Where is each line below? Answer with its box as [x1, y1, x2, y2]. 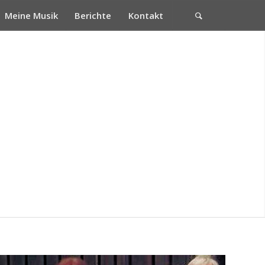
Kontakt [128, 9, 163, 21]
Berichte [74, 9, 111, 21]
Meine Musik [5, 9, 58, 21]
